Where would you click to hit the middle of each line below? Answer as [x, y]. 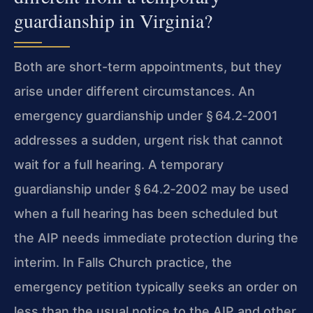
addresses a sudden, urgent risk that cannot [148, 140]
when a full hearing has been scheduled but [146, 214]
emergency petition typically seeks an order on [156, 287]
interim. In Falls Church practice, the [123, 263]
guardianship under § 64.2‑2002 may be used [151, 189]
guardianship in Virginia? [113, 21]
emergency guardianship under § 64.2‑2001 [146, 116]
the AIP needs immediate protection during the [156, 238]
